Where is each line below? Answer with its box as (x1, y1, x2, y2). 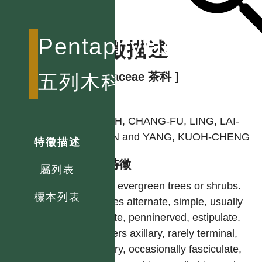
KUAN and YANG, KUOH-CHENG (90, 130, 250, 143)
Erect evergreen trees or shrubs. (90, 180, 242, 192)
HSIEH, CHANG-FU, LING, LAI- (90, 115, 240, 127)
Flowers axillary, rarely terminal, (90, 227, 238, 239)
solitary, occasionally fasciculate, (90, 243, 242, 255)
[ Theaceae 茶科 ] (84, 70, 180, 83)
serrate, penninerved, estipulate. (90, 211, 241, 223)
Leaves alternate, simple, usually (90, 195, 243, 208)
